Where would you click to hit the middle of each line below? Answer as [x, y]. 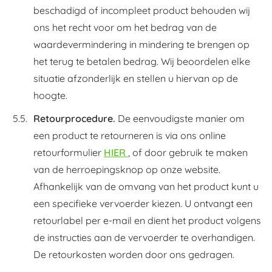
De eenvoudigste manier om [180, 118]
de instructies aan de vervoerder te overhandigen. [144, 237]
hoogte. [50, 95]
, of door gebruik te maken [188, 152]
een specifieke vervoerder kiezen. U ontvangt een [143, 203]
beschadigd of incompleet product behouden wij [142, 10]
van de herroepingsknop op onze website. [127, 169]
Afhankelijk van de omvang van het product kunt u [146, 186]
